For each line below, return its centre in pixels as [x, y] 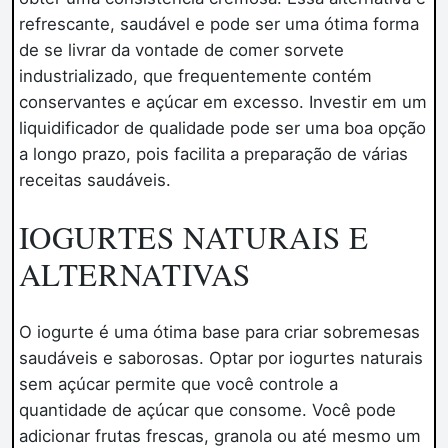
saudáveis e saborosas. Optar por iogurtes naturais [220, 357]
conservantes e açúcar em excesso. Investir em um [222, 102]
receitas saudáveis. [94, 180]
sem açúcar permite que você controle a [178, 383]
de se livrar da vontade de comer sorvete [181, 50]
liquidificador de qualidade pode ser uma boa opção [222, 128]
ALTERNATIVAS [135, 273]
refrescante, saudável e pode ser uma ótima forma [218, 24]
